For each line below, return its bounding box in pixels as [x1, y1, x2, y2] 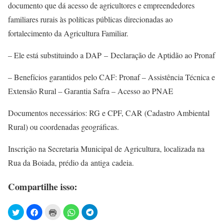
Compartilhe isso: [8, 180, 77, 194]
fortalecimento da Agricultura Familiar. [8, 27, 128, 38]
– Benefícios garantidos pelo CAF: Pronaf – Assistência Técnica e [8, 71, 215, 82]
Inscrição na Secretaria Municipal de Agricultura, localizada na [8, 143, 205, 154]
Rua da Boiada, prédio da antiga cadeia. [8, 157, 134, 168]
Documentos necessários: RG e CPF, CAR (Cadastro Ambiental [8, 107, 210, 118]
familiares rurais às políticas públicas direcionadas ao [8, 13, 173, 24]
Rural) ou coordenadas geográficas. [8, 121, 119, 132]
